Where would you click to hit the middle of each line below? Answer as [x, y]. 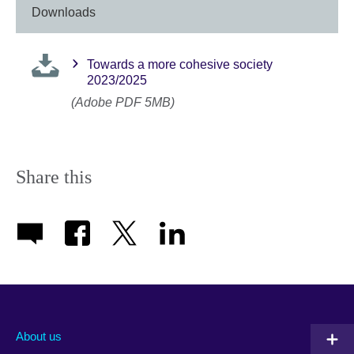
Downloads [64, 13]
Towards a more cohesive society [180, 64]
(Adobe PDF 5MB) [123, 102]
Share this [54, 177]
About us [39, 337]
